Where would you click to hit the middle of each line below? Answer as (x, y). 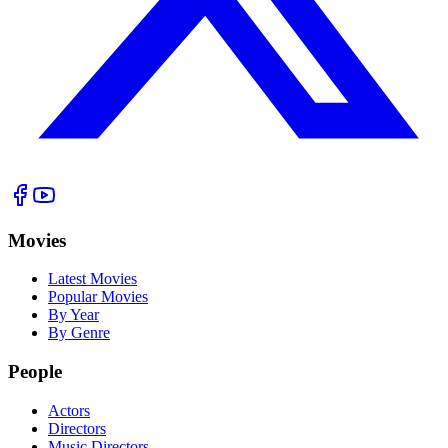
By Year (73, 315)
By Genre (79, 333)
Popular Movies (98, 297)
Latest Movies (92, 279)
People (35, 372)
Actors (69, 410)
